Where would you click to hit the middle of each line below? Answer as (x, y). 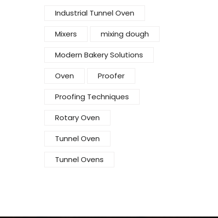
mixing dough (125, 34)
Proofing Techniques (92, 97)
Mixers (66, 34)
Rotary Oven (77, 118)
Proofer (111, 76)
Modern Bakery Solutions (99, 55)
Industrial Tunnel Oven (95, 13)
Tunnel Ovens (79, 160)
